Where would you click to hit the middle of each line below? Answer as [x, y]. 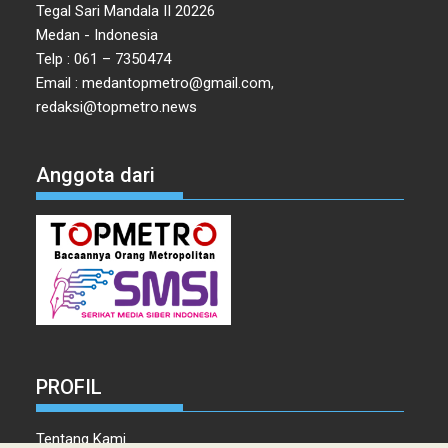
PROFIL [69, 387]
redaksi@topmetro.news [117, 107]
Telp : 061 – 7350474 [104, 59]
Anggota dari [96, 174]
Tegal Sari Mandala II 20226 [126, 11]
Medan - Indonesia [97, 35]
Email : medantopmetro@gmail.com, [155, 83]
